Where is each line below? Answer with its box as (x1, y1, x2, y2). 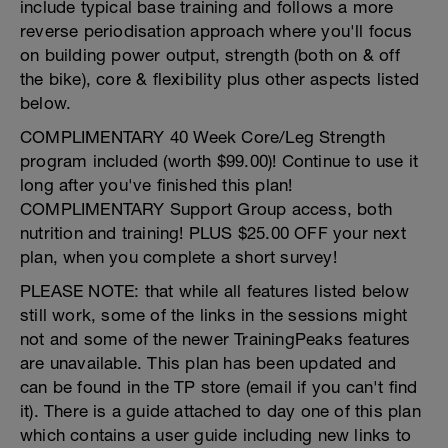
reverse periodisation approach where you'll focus (20, 21, 412, 41)
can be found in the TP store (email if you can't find (20, 377, 418, 397)
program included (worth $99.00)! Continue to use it (20, 151, 419, 171)
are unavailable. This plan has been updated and (20, 353, 397, 373)
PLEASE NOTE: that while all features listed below (20, 281, 409, 301)
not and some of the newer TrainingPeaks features (20, 329, 411, 349)
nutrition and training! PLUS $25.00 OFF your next (20, 223, 406, 243)
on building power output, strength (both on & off (20, 45, 400, 65)
